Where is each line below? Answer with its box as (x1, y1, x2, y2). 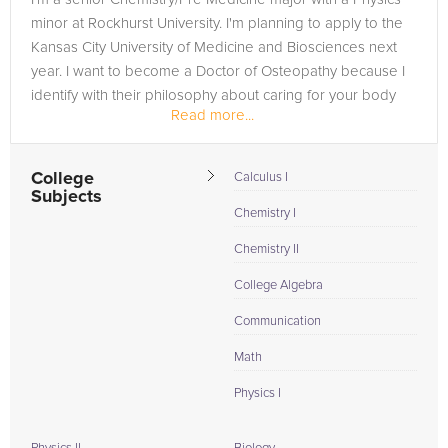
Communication (234, 315, 321, 328)
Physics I (234, 387, 281, 400)
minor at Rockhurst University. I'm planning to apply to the (31, 16, 403, 31)
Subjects (31, 188, 102, 206)
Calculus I (234, 171, 288, 184)
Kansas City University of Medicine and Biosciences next (31, 40, 397, 55)
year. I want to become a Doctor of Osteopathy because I (31, 64, 405, 79)
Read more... (171, 108, 254, 123)
